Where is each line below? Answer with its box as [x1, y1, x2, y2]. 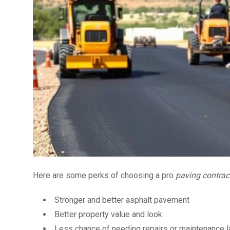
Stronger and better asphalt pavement [54, 195, 189, 205]
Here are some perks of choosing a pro [33, 170, 176, 181]
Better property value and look [54, 209, 162, 220]
